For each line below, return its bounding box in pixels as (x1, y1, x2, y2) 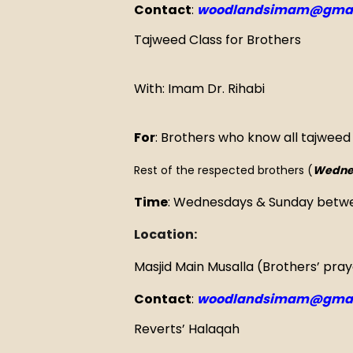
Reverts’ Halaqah (134, 319, 240, 338)
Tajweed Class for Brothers (134, 30, 301, 49)
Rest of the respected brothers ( (134, 162, 313, 179)
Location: (134, 225, 199, 244)
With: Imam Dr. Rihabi (134, 79, 265, 98)
